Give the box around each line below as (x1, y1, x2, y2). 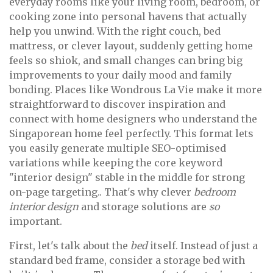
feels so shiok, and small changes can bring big (9, 54, 243, 67)
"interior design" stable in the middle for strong (9, 171, 245, 184)
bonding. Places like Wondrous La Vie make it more (9, 83, 262, 96)
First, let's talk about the (9, 239, 130, 252)
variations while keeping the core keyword (9, 157, 222, 169)
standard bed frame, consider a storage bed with (9, 254, 245, 267)
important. (9, 215, 62, 228)
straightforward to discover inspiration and (9, 98, 225, 111)
